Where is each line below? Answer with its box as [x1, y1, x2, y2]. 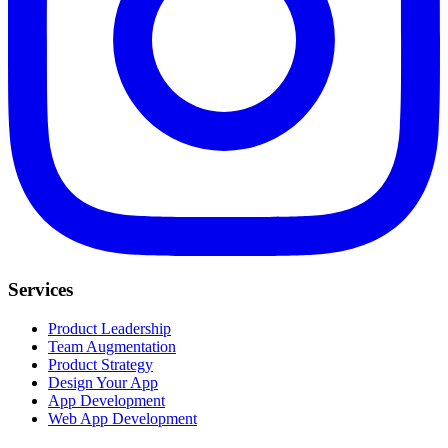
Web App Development [48, 409, 197, 427]
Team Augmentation [48, 337, 176, 355]
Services [8, 279, 73, 301]
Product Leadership [48, 319, 171, 337]
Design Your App [48, 373, 158, 391]
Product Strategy [48, 355, 153, 373]
